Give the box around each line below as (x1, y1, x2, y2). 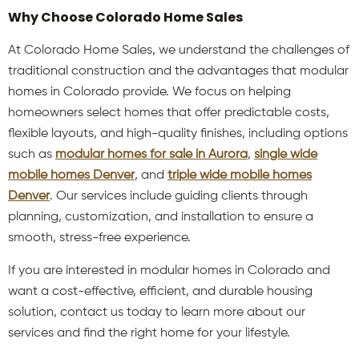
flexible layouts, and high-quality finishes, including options (8, 127, 348, 140)
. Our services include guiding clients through (50, 189, 308, 203)
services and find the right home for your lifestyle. (8, 326, 290, 340)
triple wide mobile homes (167, 168, 312, 182)
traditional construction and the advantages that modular (8, 64, 349, 78)
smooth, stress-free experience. (8, 231, 191, 244)
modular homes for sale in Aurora (55, 147, 248, 161)
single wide (254, 147, 317, 161)
